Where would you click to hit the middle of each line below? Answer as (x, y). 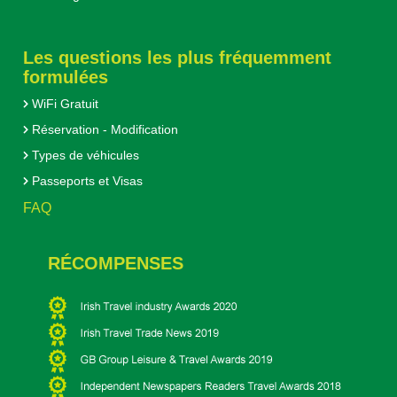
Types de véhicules (83, 156)
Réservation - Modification (103, 130)
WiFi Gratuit (63, 104)
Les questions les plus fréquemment (177, 58)
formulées (65, 78)
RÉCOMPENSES (107, 264)
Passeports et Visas (85, 181)
